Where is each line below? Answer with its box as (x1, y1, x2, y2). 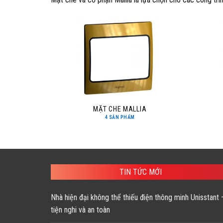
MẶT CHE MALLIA (93, 105, 147, 114)
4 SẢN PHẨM (105, 114, 135, 120)
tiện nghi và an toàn (51, 205, 110, 215)
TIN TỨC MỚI (119, 167, 162, 177)
